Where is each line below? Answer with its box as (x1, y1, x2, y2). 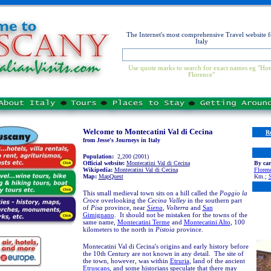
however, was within (110, 257, 170, 264)
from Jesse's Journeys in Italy (82, 137, 160, 143)
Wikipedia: (82, 166, 113, 173)
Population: (82, 153, 116, 160)
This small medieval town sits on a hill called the (82, 189, 220, 197)
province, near (102, 204, 147, 211)
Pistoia (155, 226, 175, 233)
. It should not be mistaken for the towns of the (114, 211, 247, 218)
